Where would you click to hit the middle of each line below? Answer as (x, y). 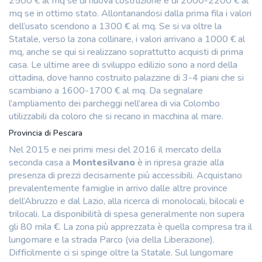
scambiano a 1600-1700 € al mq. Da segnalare (106, 90)
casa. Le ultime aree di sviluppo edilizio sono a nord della (123, 65)
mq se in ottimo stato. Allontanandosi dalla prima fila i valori (130, 13)
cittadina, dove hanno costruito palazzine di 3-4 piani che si (126, 77)
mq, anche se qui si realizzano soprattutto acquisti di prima (126, 52)
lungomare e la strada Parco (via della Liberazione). (112, 239)
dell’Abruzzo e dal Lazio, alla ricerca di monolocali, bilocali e (127, 201)
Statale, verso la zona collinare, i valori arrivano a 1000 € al (127, 39)
